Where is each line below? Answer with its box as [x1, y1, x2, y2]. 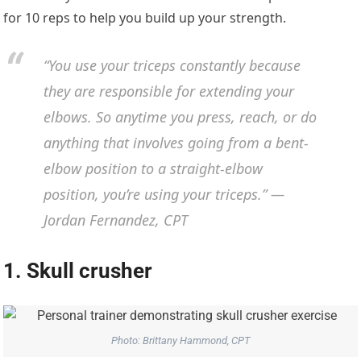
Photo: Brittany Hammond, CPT [110, 334, 251, 347]
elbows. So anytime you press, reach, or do [44, 107, 317, 127]
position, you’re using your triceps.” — [44, 185, 285, 205]
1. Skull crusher [3, 258, 153, 283]
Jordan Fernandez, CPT [44, 210, 189, 230]
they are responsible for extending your [44, 81, 295, 102]
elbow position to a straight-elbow [44, 159, 263, 179]
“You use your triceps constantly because [44, 56, 301, 76]
